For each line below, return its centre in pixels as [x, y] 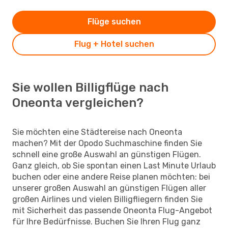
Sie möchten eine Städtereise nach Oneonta [97, 132]
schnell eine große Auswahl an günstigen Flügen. [107, 154]
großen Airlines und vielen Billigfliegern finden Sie [107, 199]
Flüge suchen [114, 21]
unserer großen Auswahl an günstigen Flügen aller [109, 188]
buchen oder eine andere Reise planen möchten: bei [111, 177]
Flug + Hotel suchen [114, 44]
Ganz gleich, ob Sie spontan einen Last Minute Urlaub [114, 165]
